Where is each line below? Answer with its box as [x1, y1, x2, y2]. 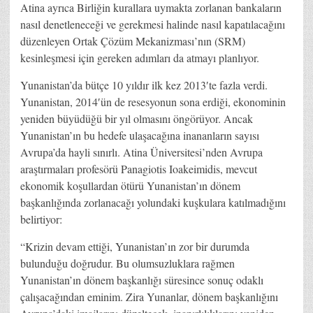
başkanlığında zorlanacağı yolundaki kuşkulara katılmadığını [20, 194, 286, 210]
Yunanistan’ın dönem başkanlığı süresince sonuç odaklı [20, 272, 263, 287]
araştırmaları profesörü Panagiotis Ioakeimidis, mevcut [20, 161, 257, 176]
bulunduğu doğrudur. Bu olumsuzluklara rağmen [20, 255, 235, 270]
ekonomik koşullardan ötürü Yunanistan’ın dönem [20, 177, 240, 193]
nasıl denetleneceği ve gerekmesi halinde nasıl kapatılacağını [20, 16, 285, 31]
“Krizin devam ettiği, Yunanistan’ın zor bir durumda [20, 238, 249, 254]
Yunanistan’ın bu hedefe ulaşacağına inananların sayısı [20, 127, 259, 143]
